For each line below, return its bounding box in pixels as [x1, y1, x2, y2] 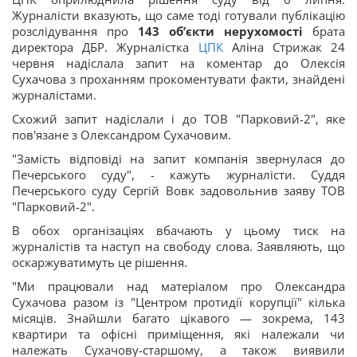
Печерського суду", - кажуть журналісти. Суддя [12, 166, 345, 182]
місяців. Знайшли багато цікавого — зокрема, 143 [12, 309, 345, 326]
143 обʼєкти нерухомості [138, 22, 303, 39]
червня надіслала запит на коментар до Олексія [12, 54, 345, 71]
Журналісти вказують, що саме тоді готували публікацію [12, 6, 345, 23]
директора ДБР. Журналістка [12, 38, 198, 55]
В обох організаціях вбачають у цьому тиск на [12, 222, 345, 238]
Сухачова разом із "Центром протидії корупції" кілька [12, 293, 345, 310]
